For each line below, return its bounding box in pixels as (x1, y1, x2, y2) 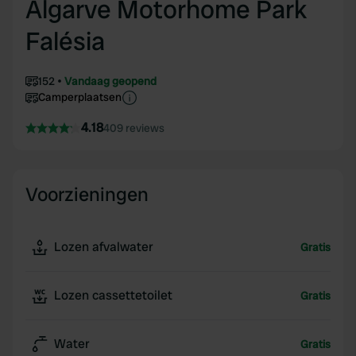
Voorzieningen (25, 182, 149, 207)
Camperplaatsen (38, 90, 122, 104)
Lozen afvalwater (54, 238, 153, 255)
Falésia (25, 25, 105, 58)
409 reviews (103, 121, 164, 135)
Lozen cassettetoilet (54, 287, 172, 304)
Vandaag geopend (64, 74, 157, 88)
